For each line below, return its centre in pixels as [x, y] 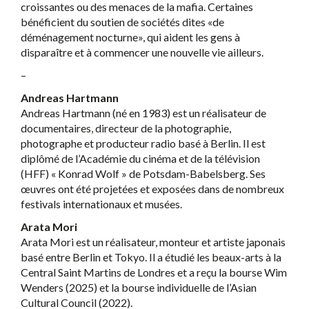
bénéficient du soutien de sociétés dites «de [122, 21]
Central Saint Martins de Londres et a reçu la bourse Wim [154, 272]
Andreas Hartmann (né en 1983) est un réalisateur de [143, 112]
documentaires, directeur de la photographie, [126, 128]
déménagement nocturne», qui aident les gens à [130, 37]
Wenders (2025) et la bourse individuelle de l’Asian [139, 287]
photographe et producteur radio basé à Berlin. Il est [143, 143]
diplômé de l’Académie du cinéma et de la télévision [140, 158]
